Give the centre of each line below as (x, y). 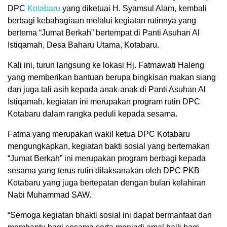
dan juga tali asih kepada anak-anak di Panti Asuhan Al (107, 89)
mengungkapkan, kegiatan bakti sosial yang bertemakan (109, 146)
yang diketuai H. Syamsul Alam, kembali (134, 8)
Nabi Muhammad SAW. (49, 195)
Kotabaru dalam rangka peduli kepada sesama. (92, 114)
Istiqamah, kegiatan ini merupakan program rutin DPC (104, 102)
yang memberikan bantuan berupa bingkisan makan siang (112, 77)
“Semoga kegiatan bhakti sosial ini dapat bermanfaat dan (110, 215)
